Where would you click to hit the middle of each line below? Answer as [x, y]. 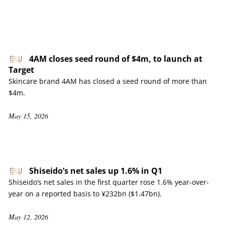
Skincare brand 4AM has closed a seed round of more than [108, 81]
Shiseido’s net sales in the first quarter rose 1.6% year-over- [109, 182]
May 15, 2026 [28, 116]
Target [21, 70]
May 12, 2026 [28, 217]
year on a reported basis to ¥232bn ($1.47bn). [85, 194]
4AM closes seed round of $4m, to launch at [116, 59]
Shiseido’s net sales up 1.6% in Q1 [96, 171]
